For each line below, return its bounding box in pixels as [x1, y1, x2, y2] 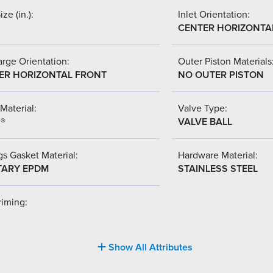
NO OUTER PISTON [178, 68, 264, 81]
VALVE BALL [178, 115, 232, 128]
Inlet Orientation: [178, 8, 250, 21]
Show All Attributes [106, 241, 193, 253]
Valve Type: [178, 102, 227, 115]
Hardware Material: [178, 149, 258, 161]
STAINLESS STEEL [178, 162, 258, 175]
